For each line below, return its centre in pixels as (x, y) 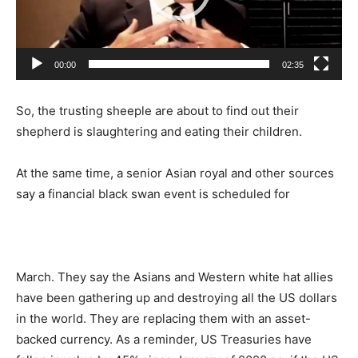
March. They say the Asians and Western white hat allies (175, 276)
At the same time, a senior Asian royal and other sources (175, 173)
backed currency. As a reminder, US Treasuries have (164, 339)
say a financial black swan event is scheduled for (153, 193)
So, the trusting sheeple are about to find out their (157, 110)
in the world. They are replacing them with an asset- (163, 318)
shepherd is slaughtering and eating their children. (159, 131)
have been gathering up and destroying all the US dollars (177, 297)
